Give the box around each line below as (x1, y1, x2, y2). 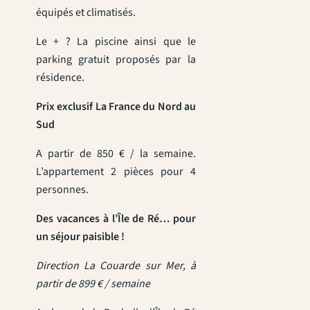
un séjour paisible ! (36, 228, 125, 244)
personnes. (36, 181, 89, 197)
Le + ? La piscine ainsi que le (36, 33, 196, 49)
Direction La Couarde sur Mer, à (36, 257, 196, 273)
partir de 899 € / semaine (36, 275, 150, 291)
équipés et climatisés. (36, 4, 136, 20)
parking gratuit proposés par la (36, 51, 196, 67)
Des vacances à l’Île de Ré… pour (36, 210, 196, 226)
